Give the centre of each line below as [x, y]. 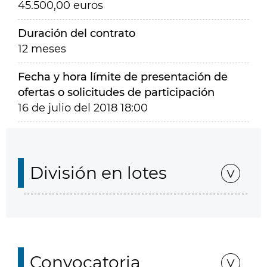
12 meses [42, 49]
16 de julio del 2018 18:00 [83, 108]
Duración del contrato [77, 33]
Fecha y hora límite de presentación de [123, 77]
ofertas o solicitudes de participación [116, 92]
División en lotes [98, 173]
